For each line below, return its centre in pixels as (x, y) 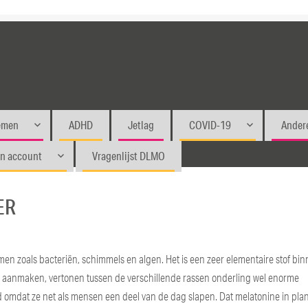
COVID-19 (210, 124)
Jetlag (141, 124)
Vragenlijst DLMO (129, 155)
